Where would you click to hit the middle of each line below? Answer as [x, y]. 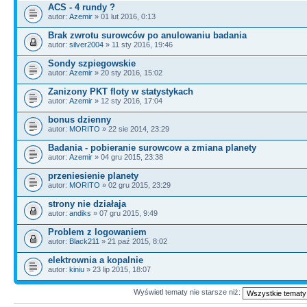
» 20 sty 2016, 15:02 [127, 72]
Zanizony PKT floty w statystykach [121, 91]
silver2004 [86, 44]
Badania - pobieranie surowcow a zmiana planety [152, 147]
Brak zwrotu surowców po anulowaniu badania [147, 35]
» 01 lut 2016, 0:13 [124, 16]
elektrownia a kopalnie [96, 260]
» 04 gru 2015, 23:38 [128, 157]
